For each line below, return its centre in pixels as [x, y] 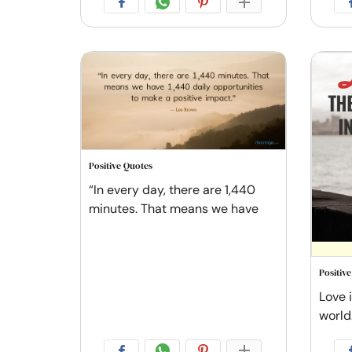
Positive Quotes [121, 166]
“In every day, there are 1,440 [172, 190]
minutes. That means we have [174, 209]
